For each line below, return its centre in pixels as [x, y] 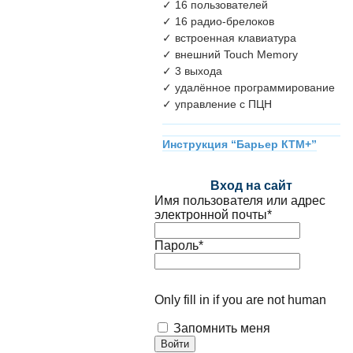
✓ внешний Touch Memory [230, 55]
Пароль [176, 245]
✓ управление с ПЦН [217, 104]
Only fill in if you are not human [240, 300]
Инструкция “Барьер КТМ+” [240, 145]
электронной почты [211, 215]
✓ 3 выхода [192, 71]
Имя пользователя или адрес [240, 201]
